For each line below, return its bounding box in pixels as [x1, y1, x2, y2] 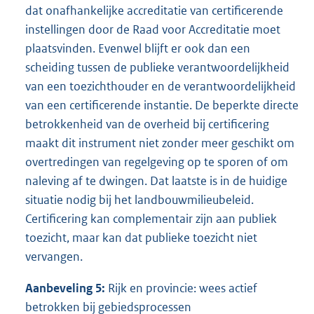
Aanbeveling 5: [25, 280, 105, 296]
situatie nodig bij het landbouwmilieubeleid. [25, 191, 254, 207]
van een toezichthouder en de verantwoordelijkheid [25, 78, 296, 94]
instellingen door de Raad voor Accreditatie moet [25, 21, 280, 37]
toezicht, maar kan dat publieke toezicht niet [25, 229, 257, 245]
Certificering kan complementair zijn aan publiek [25, 210, 277, 226]
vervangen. [25, 248, 83, 264]
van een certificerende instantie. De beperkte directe [25, 97, 299, 113]
